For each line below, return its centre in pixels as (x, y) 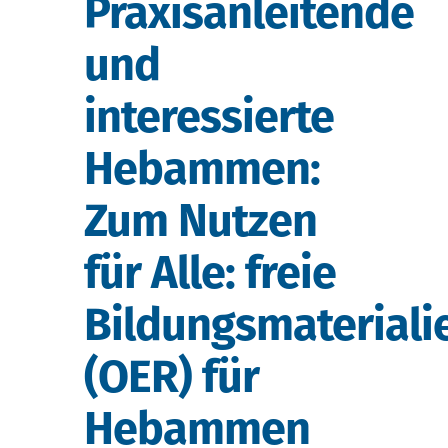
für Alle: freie (210, 272)
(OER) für (171, 376)
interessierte (209, 116)
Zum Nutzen (200, 220)
